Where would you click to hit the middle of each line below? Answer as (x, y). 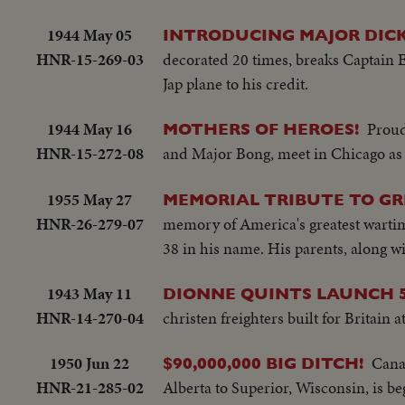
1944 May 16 (89, 129)
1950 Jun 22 (89, 363)
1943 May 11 (89, 294)
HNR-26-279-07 (89, 223)
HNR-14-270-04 (89, 318)
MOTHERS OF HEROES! (261, 129)
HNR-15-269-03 (89, 59)
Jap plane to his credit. (235, 83)
